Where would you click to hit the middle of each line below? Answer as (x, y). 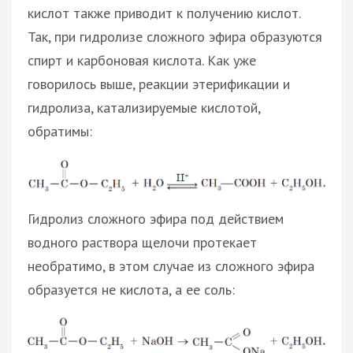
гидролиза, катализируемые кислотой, (144, 107)
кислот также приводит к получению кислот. (164, 13)
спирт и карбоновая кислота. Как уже (142, 60)
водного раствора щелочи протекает (142, 243)
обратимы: (60, 131)
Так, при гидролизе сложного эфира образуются (175, 36)
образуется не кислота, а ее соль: (131, 290)
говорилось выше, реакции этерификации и (159, 84)
